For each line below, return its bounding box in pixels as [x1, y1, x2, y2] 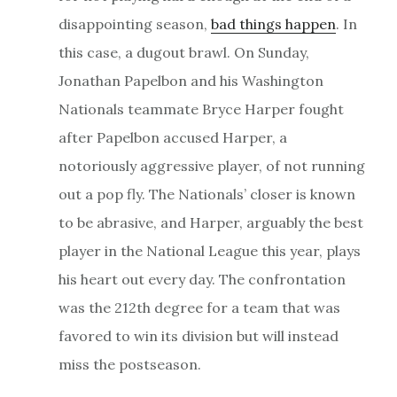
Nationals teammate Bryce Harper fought [58, 99, 344, 118]
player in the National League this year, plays [58, 241, 361, 260]
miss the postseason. [58, 354, 201, 373]
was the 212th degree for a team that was [58, 298, 340, 316]
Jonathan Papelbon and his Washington [58, 71, 323, 90]
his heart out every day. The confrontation [58, 269, 346, 288]
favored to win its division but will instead [58, 326, 339, 345]
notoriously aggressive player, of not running [58, 156, 365, 175]
